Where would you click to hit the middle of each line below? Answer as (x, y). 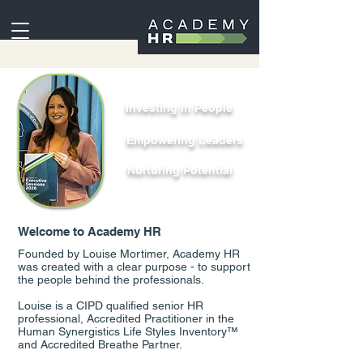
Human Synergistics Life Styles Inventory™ (128, 331)
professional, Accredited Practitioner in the (126, 318)
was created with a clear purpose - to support (134, 267)
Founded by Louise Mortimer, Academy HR (129, 254)
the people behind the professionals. (111, 280)
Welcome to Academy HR (89, 231)
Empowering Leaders (185, 140)
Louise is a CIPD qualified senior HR (111, 305)
